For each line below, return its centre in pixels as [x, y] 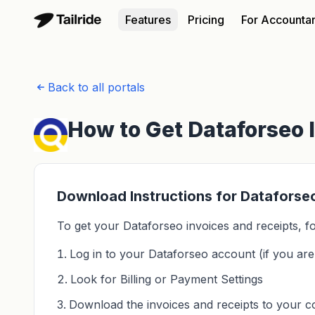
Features [148, 20]
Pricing [206, 20]
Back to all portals [96, 87]
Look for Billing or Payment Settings [167, 279]
